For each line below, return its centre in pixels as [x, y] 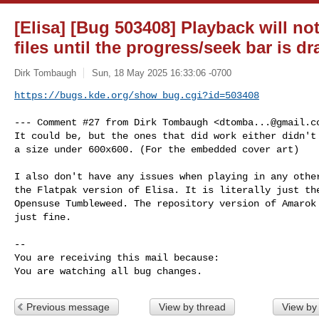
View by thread [192, 307]
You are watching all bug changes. [108, 271]
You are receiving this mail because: [117, 257]
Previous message [68, 307]
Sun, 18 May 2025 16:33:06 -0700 [161, 73]
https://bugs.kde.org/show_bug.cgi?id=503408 [137, 95]
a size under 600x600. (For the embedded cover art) [157, 149]
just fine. [43, 217]
